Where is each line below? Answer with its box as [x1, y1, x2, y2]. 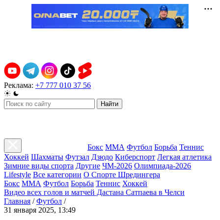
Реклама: [4, 81, 33, 89]
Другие [76, 162, 100, 170]
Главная [4, 197, 30, 205]
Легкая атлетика [157, 153, 212, 161]
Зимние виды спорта [4, 162, 74, 170]
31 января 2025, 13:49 [4, 206, 76, 214]
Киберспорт [115, 153, 155, 161]
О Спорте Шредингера [83, 170, 160, 179]
